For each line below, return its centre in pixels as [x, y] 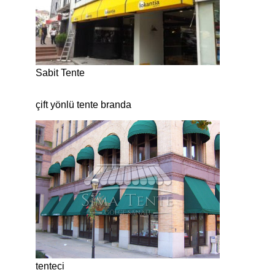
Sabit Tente [60, 73]
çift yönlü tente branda [83, 105]
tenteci [50, 266]
